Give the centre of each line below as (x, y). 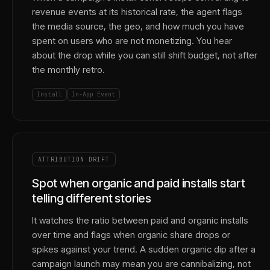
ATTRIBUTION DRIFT (74, 159)
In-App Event (93, 94)
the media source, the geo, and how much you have (138, 26)
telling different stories (92, 198)
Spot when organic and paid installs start (139, 183)
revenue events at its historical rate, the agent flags (137, 12)
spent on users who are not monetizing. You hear (132, 41)
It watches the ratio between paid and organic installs (140, 220)
